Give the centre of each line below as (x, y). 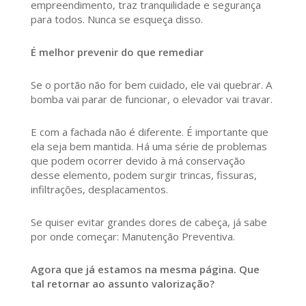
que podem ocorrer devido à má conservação (138, 161)
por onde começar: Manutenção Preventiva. (133, 237)
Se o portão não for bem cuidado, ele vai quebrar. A (151, 85)
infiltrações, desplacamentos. (99, 190)
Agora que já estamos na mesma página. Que (145, 269)
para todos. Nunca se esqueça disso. (116, 19)
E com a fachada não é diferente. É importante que (149, 132)
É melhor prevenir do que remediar (117, 52)
